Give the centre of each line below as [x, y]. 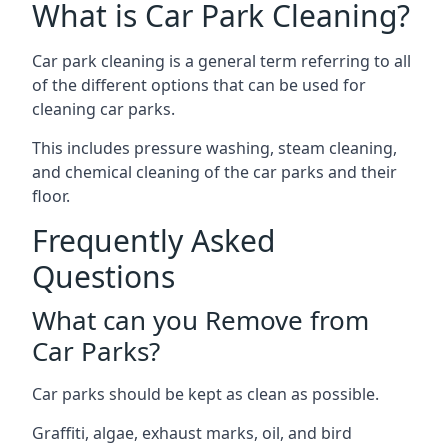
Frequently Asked [153, 240]
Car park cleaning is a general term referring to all [221, 60]
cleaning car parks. [103, 108]
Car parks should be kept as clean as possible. [205, 393]
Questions [103, 276]
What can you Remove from [200, 319]
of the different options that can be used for [199, 84]
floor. [51, 195]
